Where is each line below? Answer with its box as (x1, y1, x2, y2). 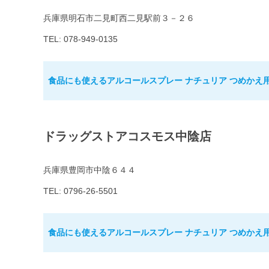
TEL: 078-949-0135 (43, 34, 118, 44)
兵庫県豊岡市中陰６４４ (43, 165, 136, 175)
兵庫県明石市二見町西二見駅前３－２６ (43, 13, 195, 23)
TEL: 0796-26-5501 (43, 186, 118, 196)
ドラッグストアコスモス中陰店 (43, 130, 211, 144)
